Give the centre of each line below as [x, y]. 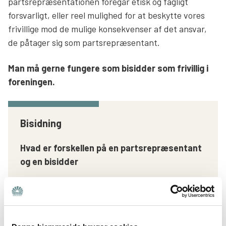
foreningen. [32, 81]
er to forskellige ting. [60, 201]
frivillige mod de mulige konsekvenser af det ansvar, [107, 29]
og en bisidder [49, 161]
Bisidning [41, 123]
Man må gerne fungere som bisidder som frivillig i [108, 68]
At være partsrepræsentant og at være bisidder [113, 187]
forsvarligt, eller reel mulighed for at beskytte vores [106, 15]
